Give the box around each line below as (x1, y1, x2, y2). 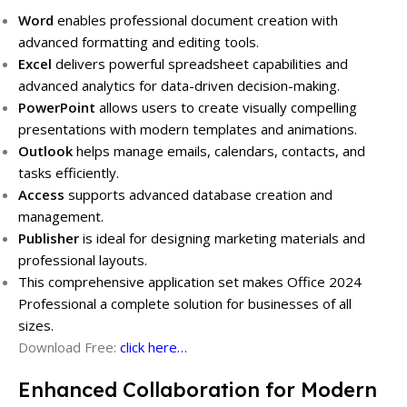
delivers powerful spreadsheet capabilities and (52, 55, 348, 74)
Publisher (18, 229, 79, 248)
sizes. (18, 316, 54, 335)
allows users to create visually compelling (95, 98, 357, 117)
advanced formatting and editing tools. (18, 33, 259, 52)
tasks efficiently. (18, 164, 119, 183)
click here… (120, 338, 187, 357)
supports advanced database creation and (65, 185, 333, 204)
